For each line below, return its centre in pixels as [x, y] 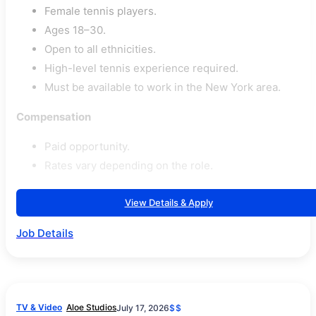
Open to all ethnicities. [100, 49]
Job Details [45, 233]
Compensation [54, 117]
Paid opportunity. [87, 146]
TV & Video [39, 307]
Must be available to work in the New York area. [163, 87]
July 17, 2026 [143, 308]
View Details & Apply [169, 202]
